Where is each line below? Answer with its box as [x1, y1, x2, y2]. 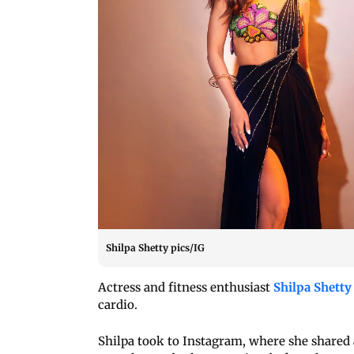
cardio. [98, 296, 141, 312]
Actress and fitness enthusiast [98, 279, 273, 295]
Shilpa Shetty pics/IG [106, 241, 205, 254]
